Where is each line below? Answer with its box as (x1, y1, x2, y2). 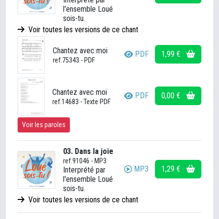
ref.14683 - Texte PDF (52, 97, 110, 106)
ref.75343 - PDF (53, 56, 95, 64)
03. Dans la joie (63, 147, 113, 156)
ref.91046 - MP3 (63, 157, 107, 165)
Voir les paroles (22, 121, 66, 129)
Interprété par (63, 165, 106, 175)
